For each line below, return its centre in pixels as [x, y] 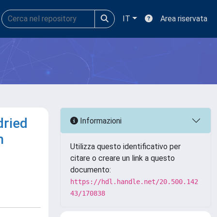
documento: [91, 170]
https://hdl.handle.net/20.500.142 [134, 182]
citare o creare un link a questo [123, 158]
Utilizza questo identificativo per [125, 147]
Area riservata [184, 19]
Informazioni [100, 121]
